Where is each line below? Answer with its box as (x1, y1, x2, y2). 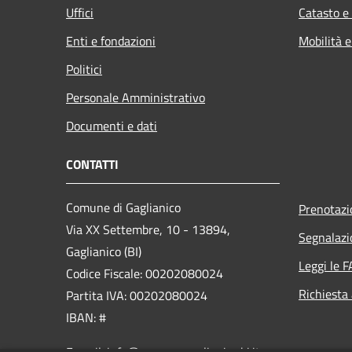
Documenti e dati (66, 115, 157, 135)
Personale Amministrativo (66, 87, 205, 107)
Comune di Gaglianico (66, 197, 181, 217)
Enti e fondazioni (66, 31, 156, 50)
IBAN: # (66, 307, 106, 327)
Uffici (66, 2, 93, 22)
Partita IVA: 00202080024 (66, 285, 207, 305)
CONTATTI (66, 154, 119, 174)
